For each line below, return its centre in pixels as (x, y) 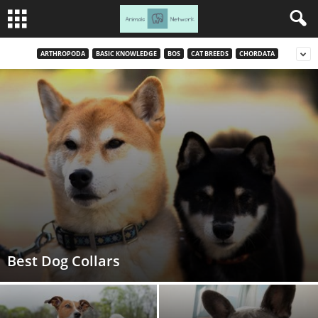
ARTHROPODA (62, 53)
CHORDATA (257, 53)
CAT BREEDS (209, 53)
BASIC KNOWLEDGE (126, 53)
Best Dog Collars (64, 261)
